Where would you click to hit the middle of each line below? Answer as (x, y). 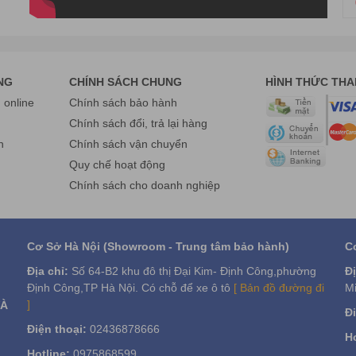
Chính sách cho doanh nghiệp (145, 186)
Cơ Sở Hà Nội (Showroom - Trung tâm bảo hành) (158, 247)
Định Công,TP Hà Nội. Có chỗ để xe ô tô (130, 288)
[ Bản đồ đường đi (279, 288)
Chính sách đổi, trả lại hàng (139, 124)
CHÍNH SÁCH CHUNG (126, 82)
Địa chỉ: (48, 271)
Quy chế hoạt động (118, 165)
